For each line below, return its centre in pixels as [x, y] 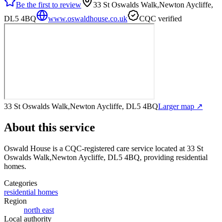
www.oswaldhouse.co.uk [88, 18]
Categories [21, 183]
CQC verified [161, 18]
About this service [50, 127]
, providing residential [174, 157]
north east [39, 210]
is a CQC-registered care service [102, 148]
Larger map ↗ [180, 106]
